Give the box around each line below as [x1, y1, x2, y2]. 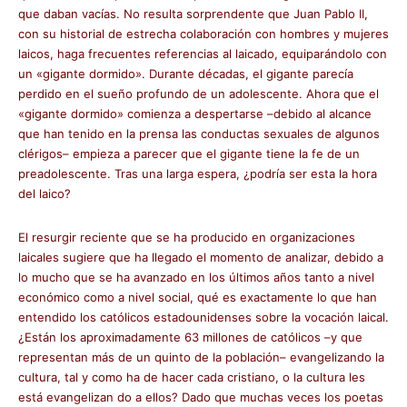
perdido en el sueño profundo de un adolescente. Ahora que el [18, 86, 379, 101]
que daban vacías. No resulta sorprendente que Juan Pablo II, [18, 6, 368, 21]
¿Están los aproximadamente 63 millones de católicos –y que [18, 330, 362, 344]
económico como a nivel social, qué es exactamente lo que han [18, 290, 377, 304]
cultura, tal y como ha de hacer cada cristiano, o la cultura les [18, 370, 365, 384]
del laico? [18, 186, 71, 201]
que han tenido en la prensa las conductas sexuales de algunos [18, 126, 380, 141]
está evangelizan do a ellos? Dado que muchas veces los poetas [18, 390, 383, 404]
